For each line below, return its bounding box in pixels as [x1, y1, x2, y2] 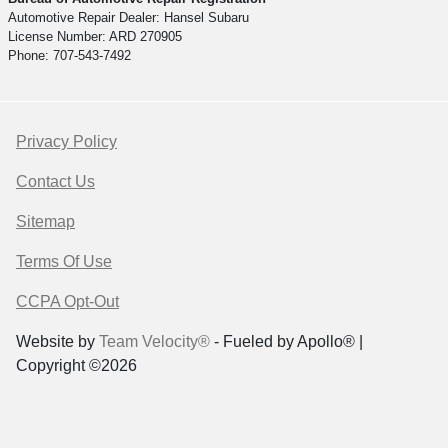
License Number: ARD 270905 [8, 29, 183, 45]
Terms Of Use [16, 253, 112, 271]
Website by [16, 333, 99, 351]
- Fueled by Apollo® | [210, 333, 363, 351]
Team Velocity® [99, 333, 210, 351]
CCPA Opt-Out [16, 293, 119, 311]
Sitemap [16, 213, 75, 231]
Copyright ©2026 [16, 357, 137, 375]
